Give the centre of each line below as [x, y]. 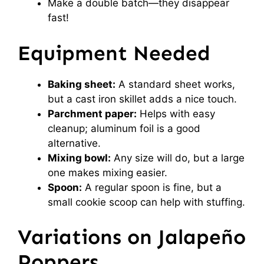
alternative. [74, 143]
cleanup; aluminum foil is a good [124, 128]
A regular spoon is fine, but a [152, 187]
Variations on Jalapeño [132, 237]
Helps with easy [176, 113]
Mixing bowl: [79, 158]
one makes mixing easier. [108, 172]
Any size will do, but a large [178, 158]
